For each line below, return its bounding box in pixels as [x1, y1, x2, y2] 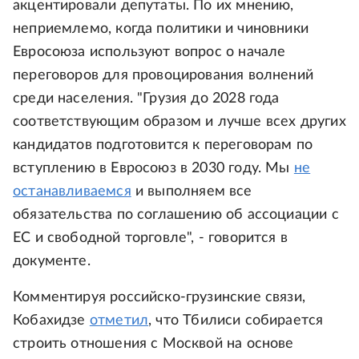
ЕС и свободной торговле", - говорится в [13, 231, 288, 245]
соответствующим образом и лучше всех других [13, 115, 346, 129]
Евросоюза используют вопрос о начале [13, 45, 286, 59]
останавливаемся [13, 184, 131, 199]
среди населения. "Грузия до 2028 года [13, 91, 280, 106]
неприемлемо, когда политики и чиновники [13, 22, 309, 36]
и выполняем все [131, 184, 252, 199]
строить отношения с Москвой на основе [13, 337, 294, 351]
